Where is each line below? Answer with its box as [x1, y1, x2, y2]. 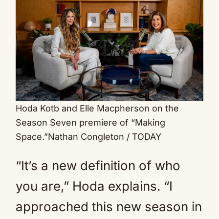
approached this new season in [16, 199, 202, 215]
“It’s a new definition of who [16, 158, 180, 174]
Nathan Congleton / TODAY [48, 131, 161, 142]
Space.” [16, 131, 48, 142]
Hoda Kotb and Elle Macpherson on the [16, 103, 179, 114]
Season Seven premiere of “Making [16, 117, 165, 128]
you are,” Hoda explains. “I [16, 178, 173, 194]
